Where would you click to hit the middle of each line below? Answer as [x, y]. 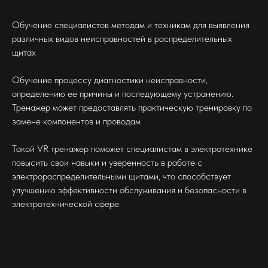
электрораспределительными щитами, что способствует [121, 176]
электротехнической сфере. [66, 203]
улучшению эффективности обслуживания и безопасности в [129, 190]
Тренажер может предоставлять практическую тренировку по [132, 107]
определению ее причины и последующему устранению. [123, 93]
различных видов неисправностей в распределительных [122, 38]
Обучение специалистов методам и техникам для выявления [131, 25]
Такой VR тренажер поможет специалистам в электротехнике [132, 148]
